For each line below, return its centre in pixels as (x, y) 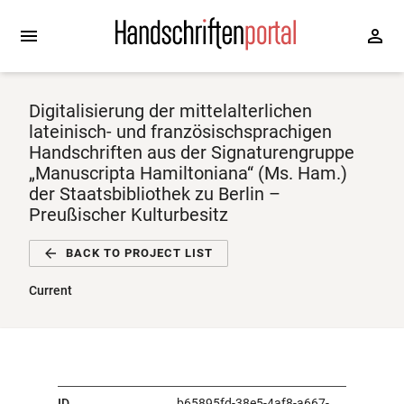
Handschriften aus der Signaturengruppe (192, 152)
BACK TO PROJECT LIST (139, 253)
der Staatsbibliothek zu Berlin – (155, 194)
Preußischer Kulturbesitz (129, 215)
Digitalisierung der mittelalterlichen (170, 111)
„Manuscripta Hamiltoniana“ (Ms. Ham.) (188, 173)
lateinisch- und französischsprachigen (180, 132)
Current (50, 290)
